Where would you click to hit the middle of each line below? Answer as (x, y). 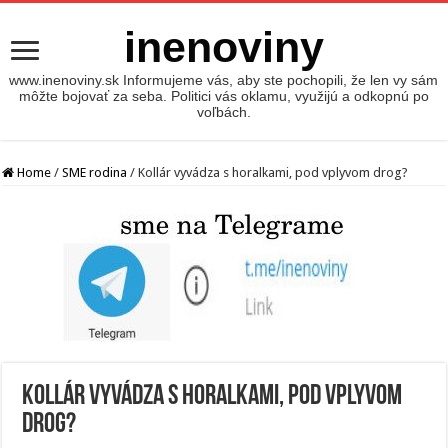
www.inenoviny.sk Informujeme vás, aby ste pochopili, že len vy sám (224, 80)
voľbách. (223, 112)
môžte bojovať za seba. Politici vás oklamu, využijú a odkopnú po (223, 96)
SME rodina (95, 172)
